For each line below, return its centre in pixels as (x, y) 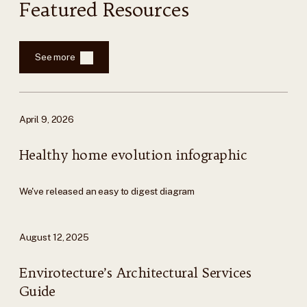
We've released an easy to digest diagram (107, 191)
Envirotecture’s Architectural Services (135, 272)
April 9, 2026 (46, 120)
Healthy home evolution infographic (133, 155)
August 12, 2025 (54, 237)
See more (55, 57)
